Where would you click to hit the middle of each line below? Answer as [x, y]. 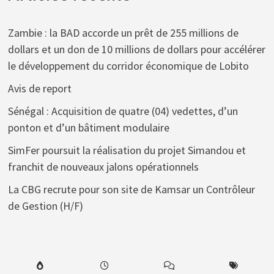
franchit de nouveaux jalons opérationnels [103, 167]
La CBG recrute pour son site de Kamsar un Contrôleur [131, 190]
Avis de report [39, 89]
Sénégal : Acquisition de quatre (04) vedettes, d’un [123, 111]
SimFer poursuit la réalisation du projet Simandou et [127, 150]
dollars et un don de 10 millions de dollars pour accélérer [136, 50]
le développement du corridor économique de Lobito [128, 66]
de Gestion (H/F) [45, 206]
